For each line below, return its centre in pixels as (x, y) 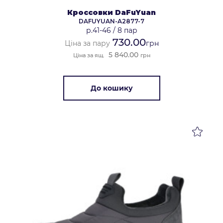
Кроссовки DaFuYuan (111, 12)
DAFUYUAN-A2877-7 (111, 21)
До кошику (111, 88)
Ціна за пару (87, 43)
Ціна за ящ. (89, 55)
